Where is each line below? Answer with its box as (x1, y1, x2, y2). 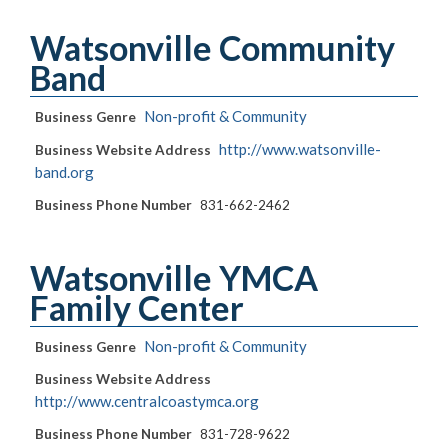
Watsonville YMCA (30, 257, 318, 299)
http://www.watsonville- (219, 140, 381, 159)
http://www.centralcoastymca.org (35, 392, 259, 411)
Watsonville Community (30, 27, 395, 69)
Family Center (30, 287, 244, 329)
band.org (35, 163, 94, 182)
